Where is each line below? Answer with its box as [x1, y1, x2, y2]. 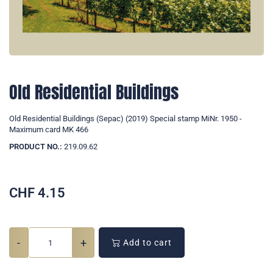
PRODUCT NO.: [9, 142, 62, 152]
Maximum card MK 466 [9, 125, 88, 135]
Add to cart [121, 238, 172, 248]
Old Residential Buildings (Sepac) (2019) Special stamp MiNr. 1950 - [9, 114, 242, 124]
